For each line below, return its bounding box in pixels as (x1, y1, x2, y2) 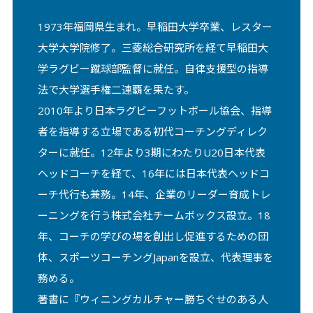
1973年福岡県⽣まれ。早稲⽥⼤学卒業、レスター (37, 20, 272, 34)
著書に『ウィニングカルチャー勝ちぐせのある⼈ (37, 292, 268, 307)
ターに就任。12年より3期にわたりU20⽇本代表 (37, 145, 265, 160)
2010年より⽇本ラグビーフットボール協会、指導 (37, 103, 272, 118)
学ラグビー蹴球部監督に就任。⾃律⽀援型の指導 (37, 61, 268, 76)
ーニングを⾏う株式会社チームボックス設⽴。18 (37, 208, 270, 223)
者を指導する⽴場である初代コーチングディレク (37, 124, 268, 139)
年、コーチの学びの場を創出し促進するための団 (37, 229, 268, 244)
